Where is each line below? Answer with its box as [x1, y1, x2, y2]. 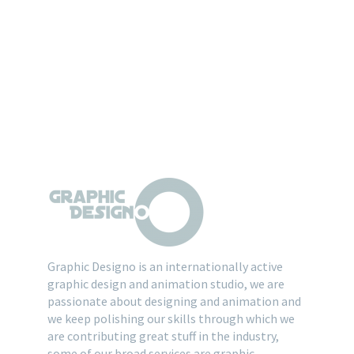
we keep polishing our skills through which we [47, 310, 295, 326]
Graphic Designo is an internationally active [47, 258, 283, 274]
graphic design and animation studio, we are [47, 275, 284, 292]
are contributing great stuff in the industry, [47, 327, 279, 344]
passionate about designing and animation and [47, 292, 301, 309]
